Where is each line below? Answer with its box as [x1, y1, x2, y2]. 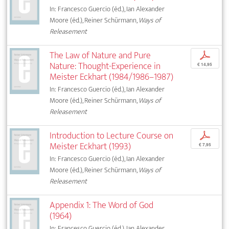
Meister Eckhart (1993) [50, 138, 131, 154]
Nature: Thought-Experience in [50, 58, 161, 74]
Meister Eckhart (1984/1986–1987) [50, 68, 174, 85]
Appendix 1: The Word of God [50, 197, 154, 213]
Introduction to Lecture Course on [50, 127, 174, 144]
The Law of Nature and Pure [50, 47, 151, 63]
